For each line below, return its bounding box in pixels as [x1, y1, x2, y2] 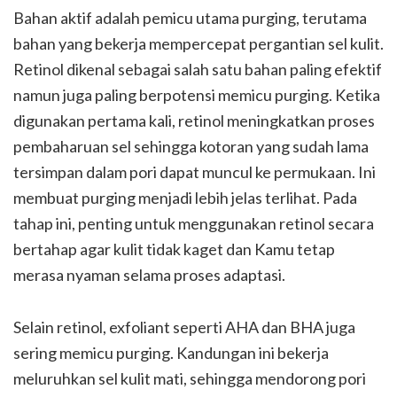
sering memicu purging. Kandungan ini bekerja [13, 342, 329, 362]
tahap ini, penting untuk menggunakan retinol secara [13, 213, 374, 233]
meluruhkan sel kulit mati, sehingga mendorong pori [13, 368, 366, 388]
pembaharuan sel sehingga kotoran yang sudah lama [13, 136, 369, 156]
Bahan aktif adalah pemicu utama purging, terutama [13, 7, 367, 27]
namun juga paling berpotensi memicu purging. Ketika [13, 84, 380, 105]
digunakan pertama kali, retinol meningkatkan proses [13, 110, 375, 130]
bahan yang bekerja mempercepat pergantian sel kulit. [13, 33, 384, 53]
